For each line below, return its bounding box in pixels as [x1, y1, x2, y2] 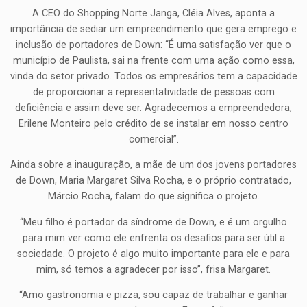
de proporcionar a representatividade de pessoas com [32, 86, 275, 98]
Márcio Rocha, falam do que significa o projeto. [47, 191, 260, 203]
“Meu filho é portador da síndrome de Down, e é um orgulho [20, 216, 287, 228]
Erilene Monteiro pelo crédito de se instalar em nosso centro [19, 117, 288, 130]
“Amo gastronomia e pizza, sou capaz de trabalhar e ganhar [19, 289, 288, 302]
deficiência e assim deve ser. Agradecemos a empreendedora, [15, 101, 292, 114]
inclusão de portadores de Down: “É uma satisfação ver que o [16, 38, 291, 51]
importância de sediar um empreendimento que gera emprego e [10, 23, 297, 35]
